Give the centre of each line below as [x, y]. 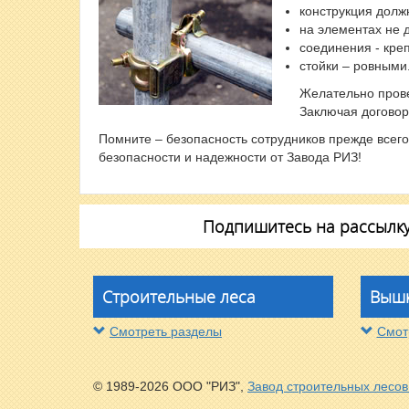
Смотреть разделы [166, 332]
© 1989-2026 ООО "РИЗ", [170, 387]
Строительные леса [179, 297]
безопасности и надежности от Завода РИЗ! [230, 157]
